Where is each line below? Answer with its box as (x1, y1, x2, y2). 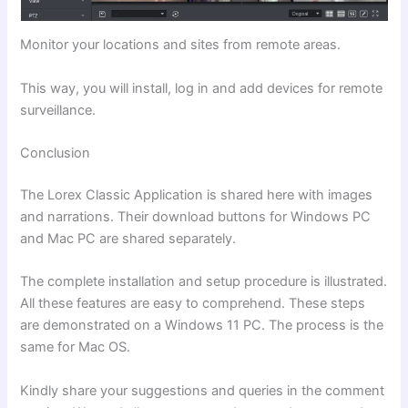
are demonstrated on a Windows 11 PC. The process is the (20, 317, 384, 334)
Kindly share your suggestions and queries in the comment (20, 382, 385, 399)
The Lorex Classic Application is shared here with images (20, 187, 373, 204)
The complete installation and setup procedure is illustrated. (20, 273, 388, 291)
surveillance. (20, 101, 97, 118)
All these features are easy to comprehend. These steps (20, 295, 366, 312)
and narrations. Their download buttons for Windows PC (20, 209, 372, 226)
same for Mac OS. (20, 339, 131, 356)
